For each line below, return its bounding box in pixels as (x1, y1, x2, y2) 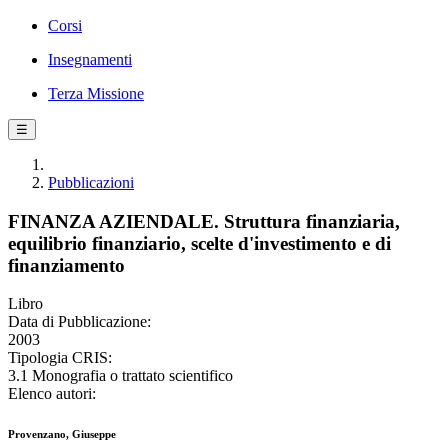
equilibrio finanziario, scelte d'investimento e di (8, 232, 391, 254)
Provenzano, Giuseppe (8, 428, 116, 441)
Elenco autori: (8, 385, 96, 403)
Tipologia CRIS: (8, 349, 112, 367)
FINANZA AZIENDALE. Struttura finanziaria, (8, 210, 400, 232)
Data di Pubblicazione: (8, 313, 151, 331)
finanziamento (8, 254, 125, 276)
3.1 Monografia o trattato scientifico (8, 367, 233, 385)
